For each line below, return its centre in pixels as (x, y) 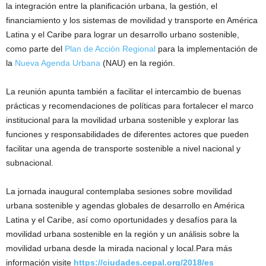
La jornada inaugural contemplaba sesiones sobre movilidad (119, 191)
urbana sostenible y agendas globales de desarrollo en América (125, 206)
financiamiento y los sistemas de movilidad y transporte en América (132, 20)
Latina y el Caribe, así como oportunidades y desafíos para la (121, 220)
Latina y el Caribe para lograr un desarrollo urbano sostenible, (123, 35)
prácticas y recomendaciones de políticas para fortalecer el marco (130, 106)
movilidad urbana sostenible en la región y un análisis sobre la (123, 234)
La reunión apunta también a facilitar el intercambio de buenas (123, 92)
